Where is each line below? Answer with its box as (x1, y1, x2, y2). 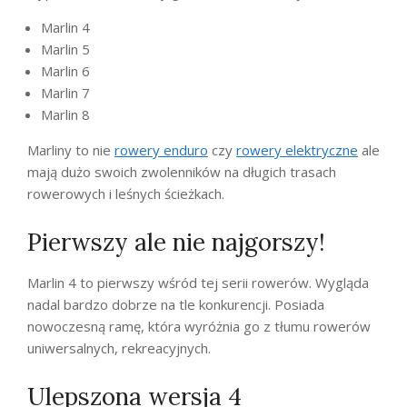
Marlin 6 (41, 61, 90, 80)
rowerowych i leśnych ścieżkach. (27, 184, 224, 203)
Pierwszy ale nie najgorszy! (27, 226, 325, 257)
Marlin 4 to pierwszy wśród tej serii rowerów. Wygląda (27, 273, 369, 292)
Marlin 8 (41, 104, 90, 124)
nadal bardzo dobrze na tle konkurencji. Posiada (27, 294, 324, 313)
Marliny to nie (27, 140, 114, 159)
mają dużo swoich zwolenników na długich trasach (27, 162, 336, 181)
